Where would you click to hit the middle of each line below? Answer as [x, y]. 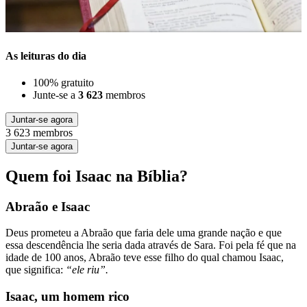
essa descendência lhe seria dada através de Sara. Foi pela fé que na [151, 245]
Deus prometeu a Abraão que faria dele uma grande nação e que [144, 233]
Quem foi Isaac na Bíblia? [97, 176]
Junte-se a [56, 95]
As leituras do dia [46, 56]
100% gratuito [63, 82]
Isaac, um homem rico [67, 297]
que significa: [36, 270]
